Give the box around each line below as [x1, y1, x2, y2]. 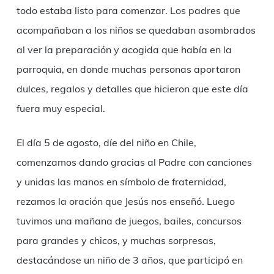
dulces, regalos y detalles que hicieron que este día [16, 82, 248, 95]
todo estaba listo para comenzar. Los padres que [16, 4, 240, 17]
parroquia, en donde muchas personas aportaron [16, 62, 240, 75]
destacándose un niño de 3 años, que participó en [16, 253, 243, 266]
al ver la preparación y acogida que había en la [16, 43, 232, 56]
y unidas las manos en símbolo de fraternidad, [16, 175, 226, 188]
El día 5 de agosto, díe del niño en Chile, [16, 136, 196, 149]
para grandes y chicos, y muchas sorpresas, [16, 234, 216, 246]
